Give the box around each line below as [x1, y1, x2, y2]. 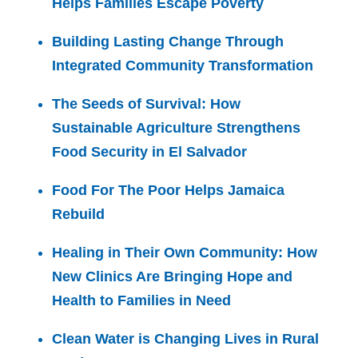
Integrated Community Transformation [52, 57, 313, 74]
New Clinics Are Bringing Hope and [52, 268, 292, 284]
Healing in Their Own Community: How [52, 244, 317, 261]
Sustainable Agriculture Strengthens [52, 119, 300, 136]
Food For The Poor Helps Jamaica [52, 181, 284, 198]
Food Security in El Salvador [52, 143, 247, 160]
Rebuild [52, 205, 105, 222]
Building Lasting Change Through [52, 33, 284, 50]
